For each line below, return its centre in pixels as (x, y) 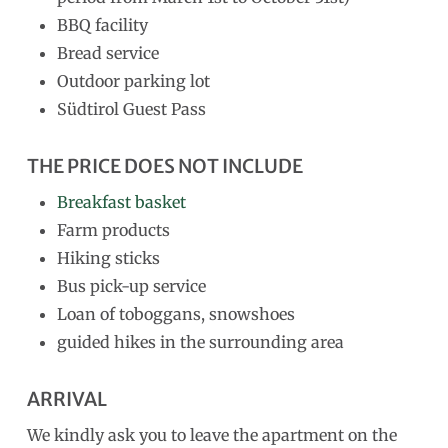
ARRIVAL (66, 398)
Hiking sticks (108, 257)
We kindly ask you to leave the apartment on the (211, 434)
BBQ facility (102, 24)
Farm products (113, 229)
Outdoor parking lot (133, 80)
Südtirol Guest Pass (131, 108)
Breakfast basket (121, 201)
